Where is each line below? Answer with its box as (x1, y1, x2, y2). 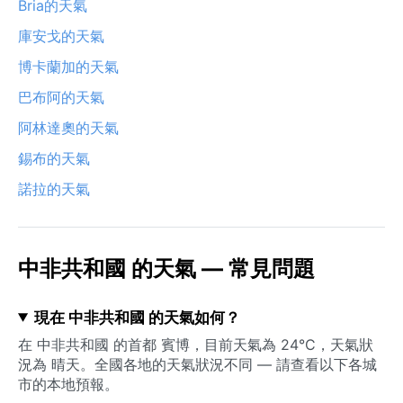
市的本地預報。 (18, 374, 119, 393)
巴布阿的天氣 (18, 87, 104, 106)
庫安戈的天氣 (18, 26, 104, 45)
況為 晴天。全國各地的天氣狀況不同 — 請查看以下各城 (18, 354, 377, 373)
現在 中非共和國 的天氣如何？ (33, 308, 240, 327)
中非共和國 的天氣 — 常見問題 (18, 255, 315, 282)
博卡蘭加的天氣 (18, 57, 119, 76)
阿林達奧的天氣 (18, 118, 119, 137)
